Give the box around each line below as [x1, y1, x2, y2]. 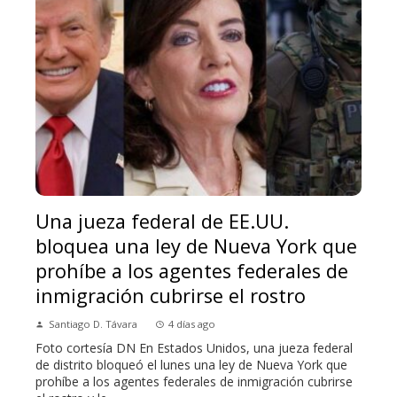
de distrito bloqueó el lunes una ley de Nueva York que [35, 355, 347, 373]
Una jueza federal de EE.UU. [35, 207, 289, 234]
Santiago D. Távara [49, 316, 137, 331]
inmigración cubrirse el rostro [35, 282, 306, 308]
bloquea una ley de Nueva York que [35, 232, 357, 259]
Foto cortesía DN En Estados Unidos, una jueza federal [35, 339, 353, 356]
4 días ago [168, 316, 215, 331]
